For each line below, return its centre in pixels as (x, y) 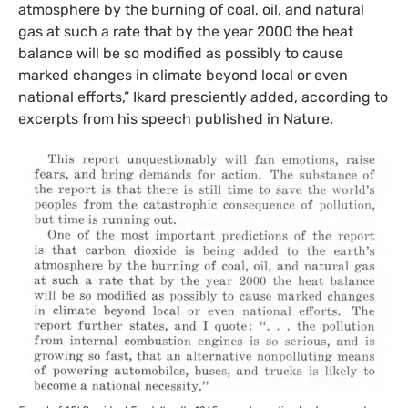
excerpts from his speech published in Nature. (176, 118)
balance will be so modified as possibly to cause (181, 53)
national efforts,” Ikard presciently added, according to (203, 97)
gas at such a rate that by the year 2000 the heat (186, 31)
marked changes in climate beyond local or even (183, 75)
